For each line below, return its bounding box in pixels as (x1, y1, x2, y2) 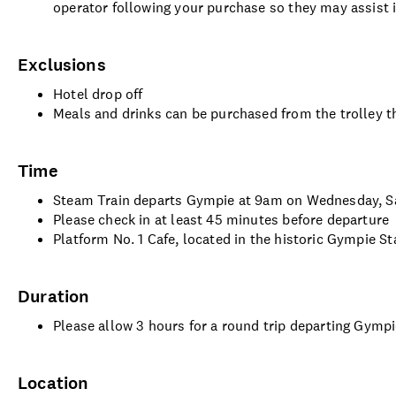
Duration (18, 284, 90, 308)
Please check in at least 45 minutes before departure (53, 209, 390, 229)
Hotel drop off (53, 84, 143, 103)
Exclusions (18, 52, 106, 77)
